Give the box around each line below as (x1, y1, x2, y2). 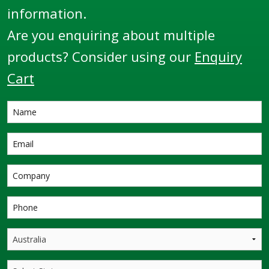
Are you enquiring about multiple (7, 26, 215, 44)
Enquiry (195, 47, 242, 66)
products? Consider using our (7, 47, 195, 66)
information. (7, 4, 86, 23)
